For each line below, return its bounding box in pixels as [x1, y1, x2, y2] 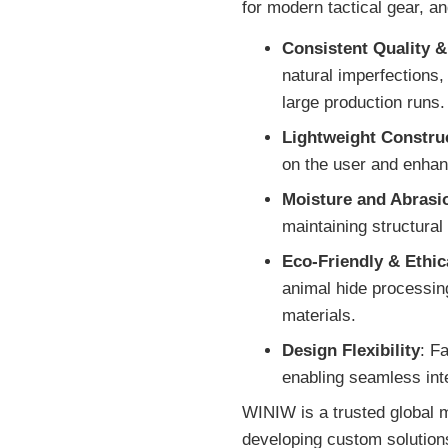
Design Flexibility [282, 341, 420, 361]
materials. [282, 306, 356, 326]
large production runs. [282, 93, 445, 113]
